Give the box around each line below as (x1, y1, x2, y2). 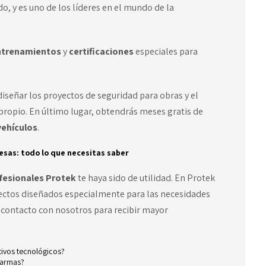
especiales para (135, 45, 198, 58)
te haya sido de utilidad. (77, 172, 173, 185)
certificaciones (68, 45, 135, 58)
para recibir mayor (93, 204, 168, 217)
